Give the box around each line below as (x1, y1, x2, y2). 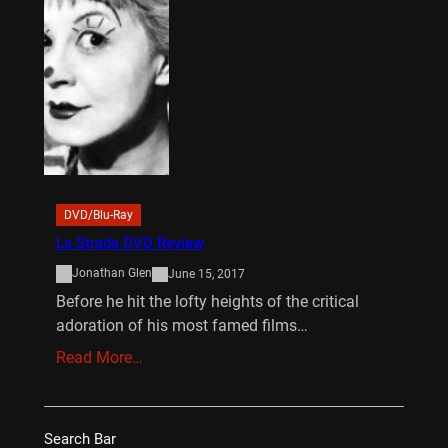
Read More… (55, 348, 143, 368)
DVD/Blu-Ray (63, 208, 133, 223)
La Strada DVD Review (55, 234, 204, 253)
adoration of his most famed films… (55, 316, 308, 336)
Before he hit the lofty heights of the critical (55, 292, 359, 312)
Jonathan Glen (71, 266, 152, 281)
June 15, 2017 (167, 266, 245, 281)
